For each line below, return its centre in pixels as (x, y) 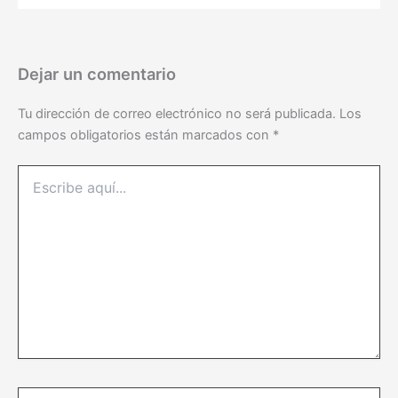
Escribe (39, 173)
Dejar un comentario (97, 74)
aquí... (35, 191)
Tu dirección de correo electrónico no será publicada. (177, 114)
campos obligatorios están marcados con (145, 135)
